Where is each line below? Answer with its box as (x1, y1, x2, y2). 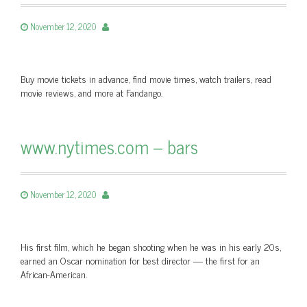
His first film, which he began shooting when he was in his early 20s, (21, 238, 281, 254)
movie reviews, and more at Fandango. (21, 84, 162, 100)
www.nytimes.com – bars (21, 132, 198, 161)
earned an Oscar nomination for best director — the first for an (21, 252, 260, 268)
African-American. (21, 266, 87, 282)
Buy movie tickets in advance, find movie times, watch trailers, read (21, 71, 271, 86)
